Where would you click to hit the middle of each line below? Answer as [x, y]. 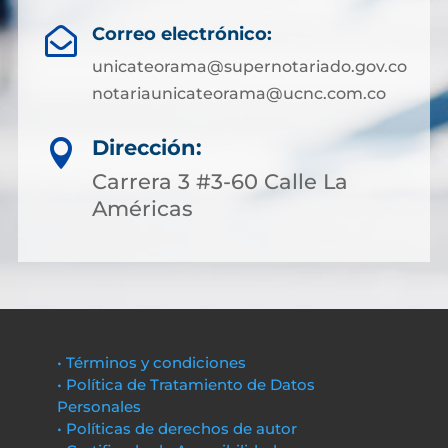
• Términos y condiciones [151, 362]
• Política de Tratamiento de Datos [185, 384]
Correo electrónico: [181, 34]
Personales [98, 406]
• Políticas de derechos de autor [176, 428]
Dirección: [147, 147]
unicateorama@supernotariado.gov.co [249, 66]
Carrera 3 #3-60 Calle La [220, 181]
